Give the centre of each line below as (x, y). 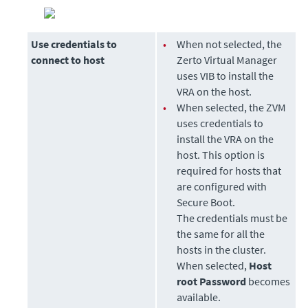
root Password (212, 282)
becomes (268, 282)
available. (199, 297)
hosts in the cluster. (222, 250)
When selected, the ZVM (232, 108)
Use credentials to (74, 44)
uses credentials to (220, 123)
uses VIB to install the (225, 76)
